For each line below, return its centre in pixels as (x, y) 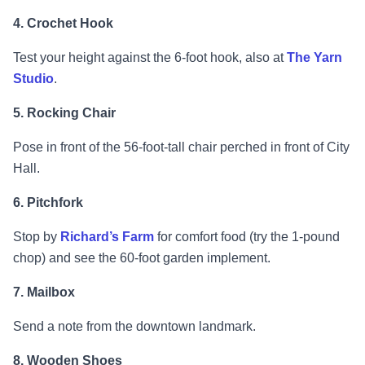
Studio (33, 79)
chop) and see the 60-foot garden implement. (143, 258)
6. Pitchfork (48, 203)
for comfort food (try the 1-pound (248, 237)
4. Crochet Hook (63, 24)
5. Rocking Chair (64, 113)
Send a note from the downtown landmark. (134, 327)
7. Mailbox (44, 292)
